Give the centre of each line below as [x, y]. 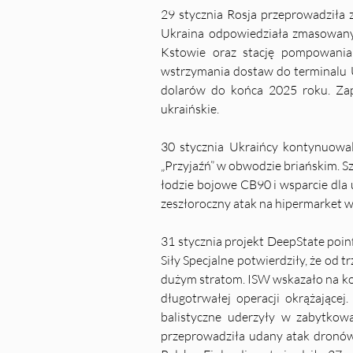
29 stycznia [192, 14]
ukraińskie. [190, 109]
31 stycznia [191, 241]
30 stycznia [193, 147]
